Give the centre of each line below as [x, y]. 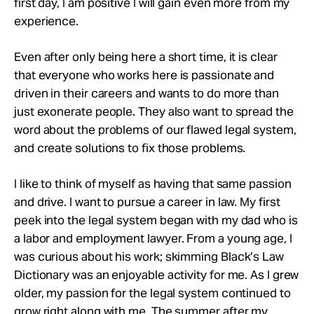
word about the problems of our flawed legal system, [155, 129]
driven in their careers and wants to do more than [146, 93]
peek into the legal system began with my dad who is [156, 220]
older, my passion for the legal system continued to [152, 293]
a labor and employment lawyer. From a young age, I [153, 238]
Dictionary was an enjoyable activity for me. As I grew [157, 274]
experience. [47, 21]
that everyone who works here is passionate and [144, 75]
